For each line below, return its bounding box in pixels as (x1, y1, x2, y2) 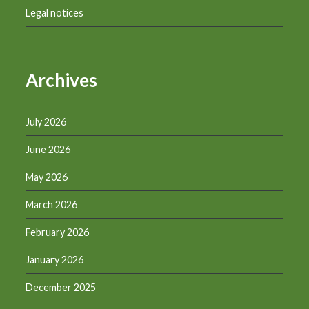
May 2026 (26, 170, 68, 183)
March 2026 (26, 198, 78, 210)
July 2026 (26, 115, 67, 128)
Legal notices (26, 7, 84, 19)
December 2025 (26, 281, 97, 293)
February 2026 (26, 226, 90, 238)
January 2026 (26, 253, 84, 266)
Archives (26, 69, 98, 92)
